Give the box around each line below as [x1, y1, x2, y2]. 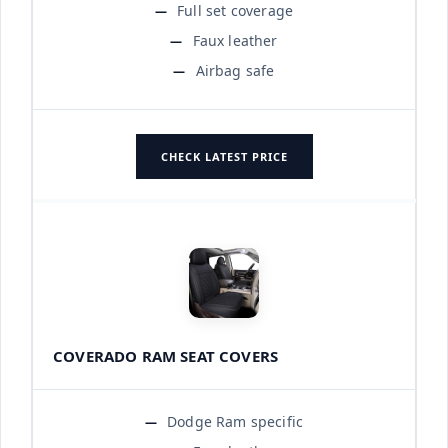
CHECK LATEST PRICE [160, 148, 288, 164]
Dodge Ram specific [167, 411, 304, 431]
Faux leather [192, 30, 278, 50]
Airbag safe [195, 60, 275, 80]
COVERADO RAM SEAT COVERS [53, 345, 279, 366]
